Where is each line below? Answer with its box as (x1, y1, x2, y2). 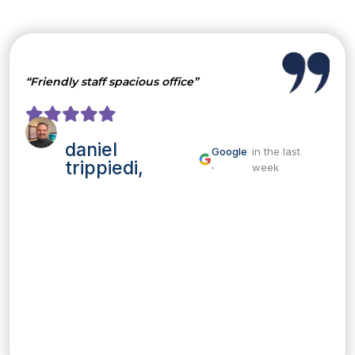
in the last (251, 145, 300, 158)
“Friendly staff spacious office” (25, 74, 198, 90)
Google (212, 145, 248, 158)
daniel (64, 139, 117, 162)
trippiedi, (64, 157, 143, 180)
